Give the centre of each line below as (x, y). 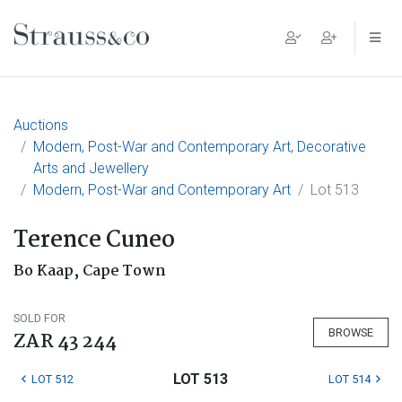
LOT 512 (52, 379)
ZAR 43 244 (65, 342)
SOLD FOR (39, 318)
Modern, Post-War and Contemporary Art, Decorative (200, 147)
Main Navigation (111, 52)
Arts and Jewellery (91, 168)
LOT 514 (349, 379)
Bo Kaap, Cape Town (90, 271)
